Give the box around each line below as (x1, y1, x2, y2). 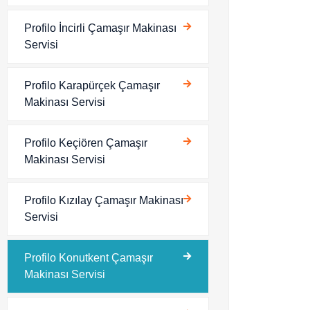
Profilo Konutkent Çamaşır (24, 252, 153, 264)
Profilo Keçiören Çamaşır (24, 137, 147, 149)
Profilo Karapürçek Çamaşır (24, 80, 160, 91)
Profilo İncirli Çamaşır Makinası (24, 22, 176, 34)
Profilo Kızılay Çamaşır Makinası (24, 194, 183, 206)
